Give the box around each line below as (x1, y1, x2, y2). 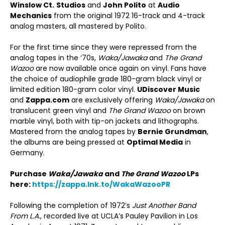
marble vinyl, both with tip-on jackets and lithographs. (10, 116, 199, 126)
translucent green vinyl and (10, 105, 108, 116)
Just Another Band (132, 200, 196, 210)
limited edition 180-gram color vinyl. (10, 84, 137, 94)
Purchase (10, 169, 48, 179)
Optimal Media (127, 137, 183, 147)
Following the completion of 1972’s (10, 200, 132, 210)
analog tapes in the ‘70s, (10, 53, 98, 63)
